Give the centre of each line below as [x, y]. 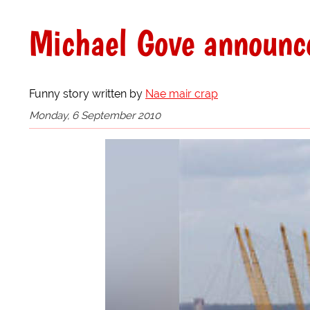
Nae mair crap [182, 93]
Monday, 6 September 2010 [95, 115]
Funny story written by [87, 93]
